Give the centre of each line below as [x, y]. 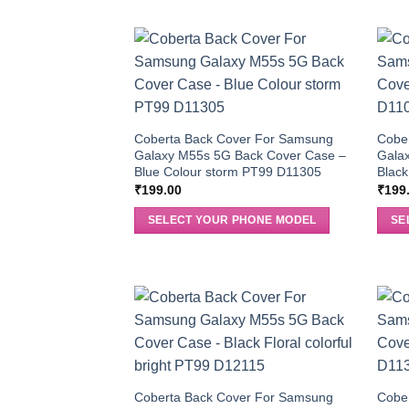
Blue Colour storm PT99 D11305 [227, 171]
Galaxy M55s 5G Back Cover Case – [240, 155]
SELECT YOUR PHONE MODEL [232, 220]
